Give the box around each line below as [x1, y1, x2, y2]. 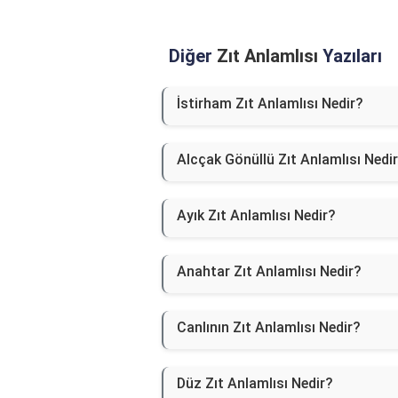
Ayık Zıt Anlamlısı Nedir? [177, 207, 336, 225]
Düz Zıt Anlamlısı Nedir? [177, 375, 333, 393]
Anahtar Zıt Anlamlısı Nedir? [177, 263, 362, 281]
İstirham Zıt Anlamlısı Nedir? [177, 95, 363, 113]
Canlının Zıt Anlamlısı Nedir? [177, 319, 361, 337]
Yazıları [318, 45, 382, 68]
